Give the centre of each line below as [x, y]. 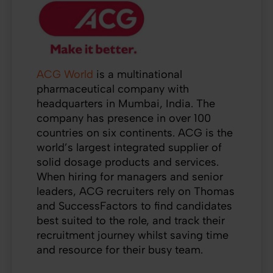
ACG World [65, 74]
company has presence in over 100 [124, 118]
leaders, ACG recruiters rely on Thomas [136, 191]
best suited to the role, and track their [131, 220]
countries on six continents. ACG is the [135, 133]
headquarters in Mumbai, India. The [126, 103]
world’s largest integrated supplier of [129, 147]
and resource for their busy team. [123, 250]
